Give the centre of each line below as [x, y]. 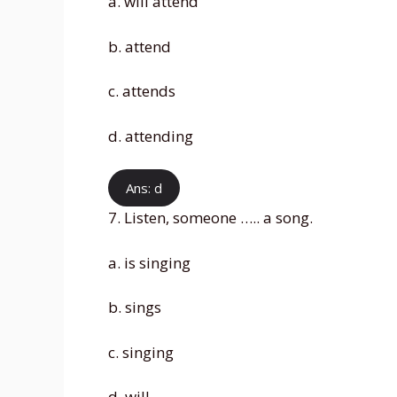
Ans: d [144, 188]
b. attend [140, 46]
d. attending [151, 136]
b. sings [135, 307]
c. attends [142, 91]
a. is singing [149, 262]
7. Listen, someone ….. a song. [210, 218]
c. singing [141, 352]
